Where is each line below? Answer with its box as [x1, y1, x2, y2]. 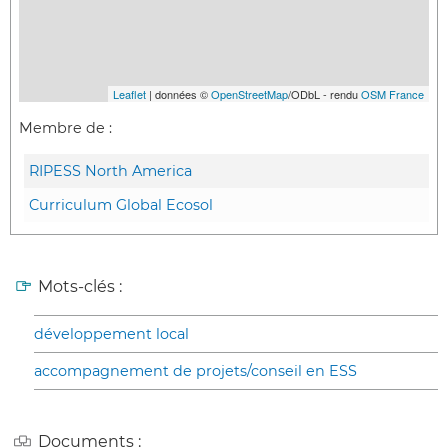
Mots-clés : [38, 277, 122, 297]
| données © [146, 85, 211, 102]
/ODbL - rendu [288, 85, 361, 102]
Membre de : [19, 119, 112, 138]
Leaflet [113, 85, 146, 102]
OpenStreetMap [211, 85, 288, 102]
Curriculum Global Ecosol [29, 196, 213, 215]
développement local [34, 325, 189, 344]
